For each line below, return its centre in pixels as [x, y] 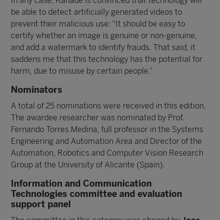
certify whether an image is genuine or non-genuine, [104, 36]
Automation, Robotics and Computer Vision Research [107, 153]
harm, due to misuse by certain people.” [82, 71]
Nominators [37, 90]
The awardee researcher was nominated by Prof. [98, 118]
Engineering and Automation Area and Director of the [107, 141]
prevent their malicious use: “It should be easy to [98, 24]
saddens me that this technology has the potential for [107, 59]
